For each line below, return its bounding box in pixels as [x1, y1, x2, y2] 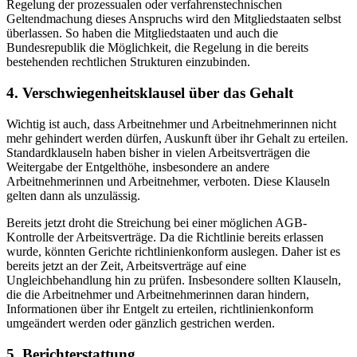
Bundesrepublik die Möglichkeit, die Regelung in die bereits [6, 41, 308, 55]
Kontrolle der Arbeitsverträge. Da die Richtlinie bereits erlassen [6, 229, 324, 244]
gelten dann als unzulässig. [6, 188, 140, 202]
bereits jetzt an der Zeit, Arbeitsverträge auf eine [6, 258, 246, 273]
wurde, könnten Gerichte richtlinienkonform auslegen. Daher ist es [6, 244, 340, 258]
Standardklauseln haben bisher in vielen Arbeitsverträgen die [6, 145, 310, 159]
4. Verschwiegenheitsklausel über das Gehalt [6, 84, 293, 102]
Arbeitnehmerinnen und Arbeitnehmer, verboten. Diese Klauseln [6, 174, 330, 188]
